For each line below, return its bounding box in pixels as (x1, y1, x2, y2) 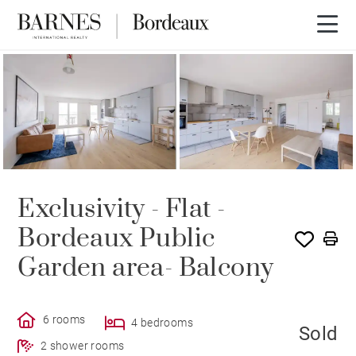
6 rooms (42, 313, 86, 327)
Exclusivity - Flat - (17, 193, 226, 226)
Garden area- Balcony (17, 252, 274, 285)
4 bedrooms (131, 316, 194, 330)
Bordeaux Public (17, 222, 215, 256)
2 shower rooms (40, 339, 125, 353)
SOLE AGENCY (22, 75, 88, 86)
